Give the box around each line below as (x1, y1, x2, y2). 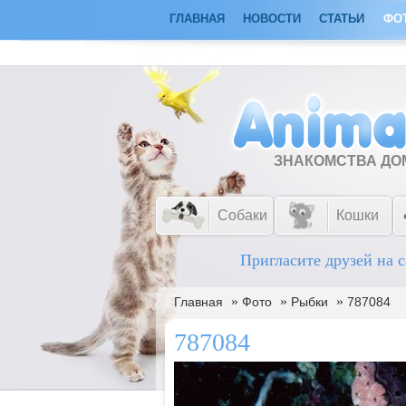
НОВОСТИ (243, 12, 301, 25)
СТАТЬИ (319, 12, 364, 25)
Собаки (217, 208, 267, 223)
